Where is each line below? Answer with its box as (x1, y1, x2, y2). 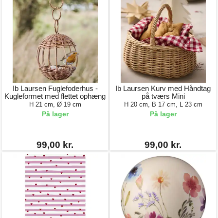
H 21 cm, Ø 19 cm (29, 101, 81, 108)
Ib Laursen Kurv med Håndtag (115, 84, 211, 92)
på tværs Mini (141, 92, 185, 100)
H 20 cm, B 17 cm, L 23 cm (124, 101, 202, 108)
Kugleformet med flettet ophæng (4, 92, 106, 100)
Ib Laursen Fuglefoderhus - (12, 84, 98, 92)
